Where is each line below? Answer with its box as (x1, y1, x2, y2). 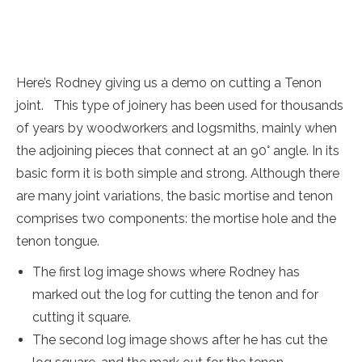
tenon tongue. (16, 234, 99, 249)
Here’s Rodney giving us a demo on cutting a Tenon (16, 75, 322, 90)
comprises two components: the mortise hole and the (16, 211, 336, 226)
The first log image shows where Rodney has (32, 264, 300, 280)
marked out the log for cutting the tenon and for (32, 287, 318, 302)
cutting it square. (32, 309, 131, 325)
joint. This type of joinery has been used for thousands (16, 98, 343, 113)
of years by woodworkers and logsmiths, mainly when (16, 120, 337, 136)
